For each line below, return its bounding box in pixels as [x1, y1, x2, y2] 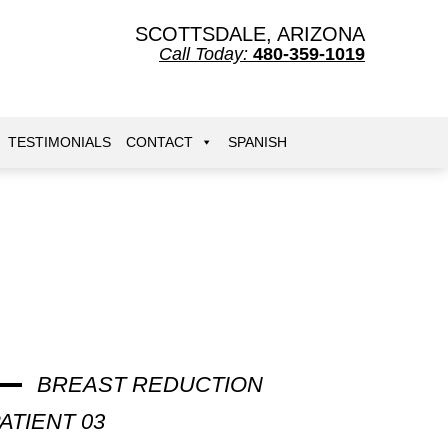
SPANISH [228, 134, 287, 150]
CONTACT [126, 134, 193, 150]
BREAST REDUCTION [36, 372, 263, 397]
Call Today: [158, 44, 248, 64]
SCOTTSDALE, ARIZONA [134, 23, 365, 45]
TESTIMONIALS [8, 134, 111, 150]
